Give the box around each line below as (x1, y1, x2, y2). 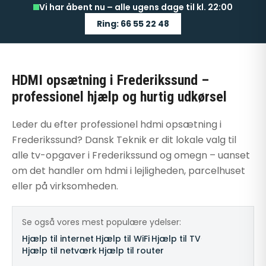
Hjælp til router (99, 245, 164, 256)
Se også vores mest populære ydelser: (22, 216, 181, 228)
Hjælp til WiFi (96, 233, 150, 245)
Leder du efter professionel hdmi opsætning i (12, 118, 221, 131)
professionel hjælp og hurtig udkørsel (12, 88, 227, 105)
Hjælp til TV (151, 233, 201, 245)
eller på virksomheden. (12, 179, 118, 193)
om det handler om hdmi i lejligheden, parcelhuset (12, 164, 245, 178)
